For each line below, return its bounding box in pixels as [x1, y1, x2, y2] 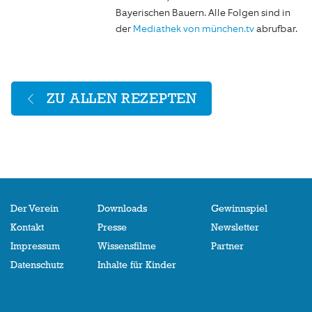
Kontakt [10, 221, 44, 233]
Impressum [10, 240, 60, 251]
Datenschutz [10, 258, 63, 270]
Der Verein [10, 202, 58, 214]
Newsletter [210, 221, 259, 233]
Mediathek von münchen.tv [130, 22, 256, 36]
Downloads [97, 202, 148, 214]
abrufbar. [256, 22, 297, 36]
